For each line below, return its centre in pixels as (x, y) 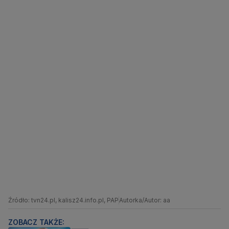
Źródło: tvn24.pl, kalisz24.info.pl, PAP (63, 200)
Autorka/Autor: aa (145, 200)
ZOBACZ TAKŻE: (36, 222)
